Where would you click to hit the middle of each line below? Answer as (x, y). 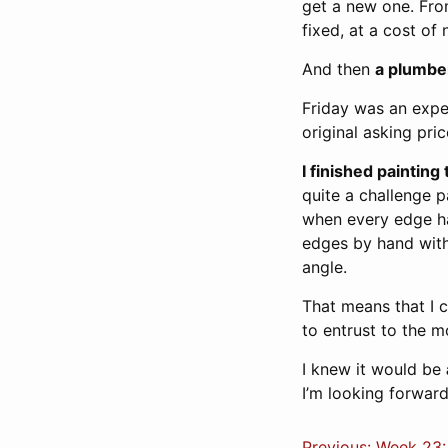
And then (338, 69)
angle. (324, 267)
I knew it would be (374, 369)
